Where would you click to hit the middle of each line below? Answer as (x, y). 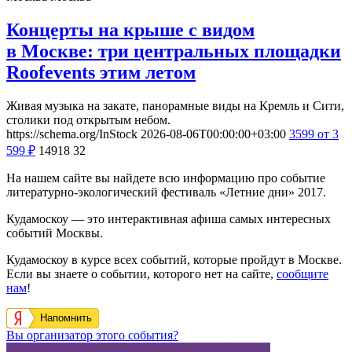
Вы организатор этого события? (92, 335)
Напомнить (66, 318)
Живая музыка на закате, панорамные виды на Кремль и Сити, (175, 106)
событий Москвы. (55, 233)
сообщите (302, 274)
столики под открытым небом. (88, 120)
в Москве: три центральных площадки (174, 51)
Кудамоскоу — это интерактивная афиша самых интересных (169, 219)
